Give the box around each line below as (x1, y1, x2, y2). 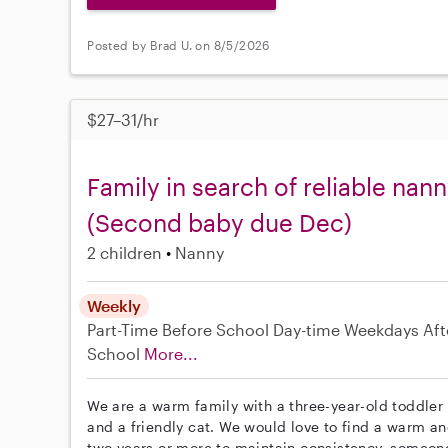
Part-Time (87, 319, 163, 339)
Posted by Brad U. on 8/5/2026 (87, 38, 270, 53)
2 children (87, 242, 163, 262)
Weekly (87, 295, 142, 315)
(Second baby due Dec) (87, 207, 353, 237)
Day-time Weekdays (273, 319, 420, 339)
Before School (162, 319, 270, 339)
